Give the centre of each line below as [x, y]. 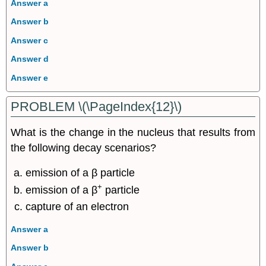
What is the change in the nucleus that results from [133, 132]
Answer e [30, 77]
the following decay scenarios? [84, 148]
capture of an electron [77, 207]
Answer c [30, 40]
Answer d [30, 59]
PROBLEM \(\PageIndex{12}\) [96, 107]
